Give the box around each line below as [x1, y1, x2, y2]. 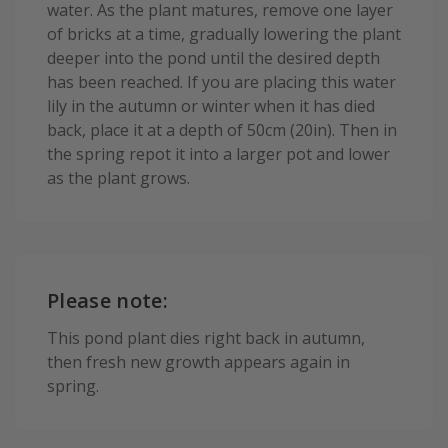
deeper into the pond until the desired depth [47, 47, 380, 70]
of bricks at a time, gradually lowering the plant [47, 23, 401, 46]
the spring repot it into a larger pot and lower [47, 143, 390, 166]
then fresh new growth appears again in [47, 350, 350, 373]
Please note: [47, 287, 169, 315]
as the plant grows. [47, 167, 190, 190]
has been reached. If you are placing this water [47, 71, 396, 94]
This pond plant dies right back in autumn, [47, 326, 365, 349]
